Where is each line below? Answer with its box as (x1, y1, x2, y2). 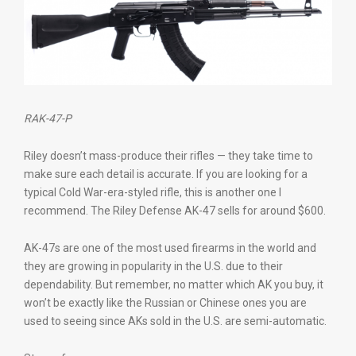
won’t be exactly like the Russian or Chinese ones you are (24, 296, 307, 309)
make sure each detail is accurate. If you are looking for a (24, 167, 308, 180)
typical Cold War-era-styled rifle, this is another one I (24, 185, 281, 199)
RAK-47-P (24, 111, 72, 125)
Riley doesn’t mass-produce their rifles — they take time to (24, 149, 313, 162)
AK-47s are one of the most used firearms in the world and (24, 241, 316, 254)
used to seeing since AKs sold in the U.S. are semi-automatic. (24, 314, 327, 327)
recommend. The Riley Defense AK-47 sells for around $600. (24, 203, 326, 217)
